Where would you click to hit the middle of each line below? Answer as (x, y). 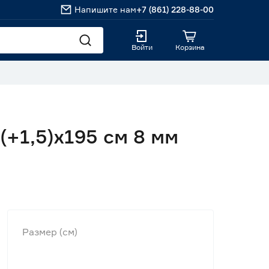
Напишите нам (105, 9)
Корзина (190, 47)
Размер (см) (50, 232)
